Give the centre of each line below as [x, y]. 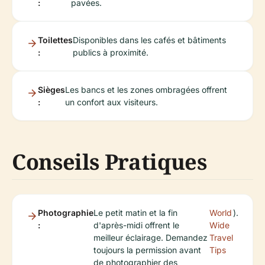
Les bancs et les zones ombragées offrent [146, 90]
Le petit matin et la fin [135, 213]
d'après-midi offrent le [136, 225]
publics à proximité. [111, 52]
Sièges [51, 90]
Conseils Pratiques [109, 162]
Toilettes [55, 40]
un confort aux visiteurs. [112, 102]
